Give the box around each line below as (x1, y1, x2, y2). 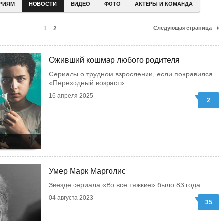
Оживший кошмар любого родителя (49, 56, 180, 64)
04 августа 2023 (49, 194, 93, 201)
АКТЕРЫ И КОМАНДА (134, 1, 193, 7)
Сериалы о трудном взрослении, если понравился (49, 70, 213, 78)
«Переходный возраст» (49, 79, 124, 87)
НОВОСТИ (28, 1, 57, 7)
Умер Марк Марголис (49, 167, 126, 175)
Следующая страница (153, 25, 212, 31)
